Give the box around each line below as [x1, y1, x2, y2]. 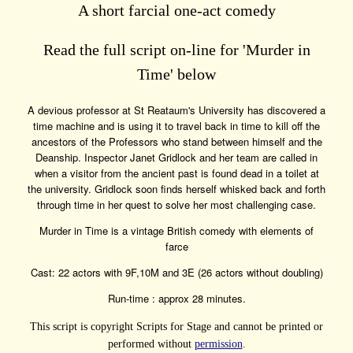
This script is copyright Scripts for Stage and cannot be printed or [30, 319, 323, 333]
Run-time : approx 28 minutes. [107, 290, 246, 306]
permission [194, 336, 243, 350]
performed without [107, 336, 195, 350]
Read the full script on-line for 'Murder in [43, 42, 310, 59]
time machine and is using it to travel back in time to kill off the [33, 117, 320, 133]
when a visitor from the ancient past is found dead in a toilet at [34, 165, 319, 180]
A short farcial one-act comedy [77, 2, 276, 19]
